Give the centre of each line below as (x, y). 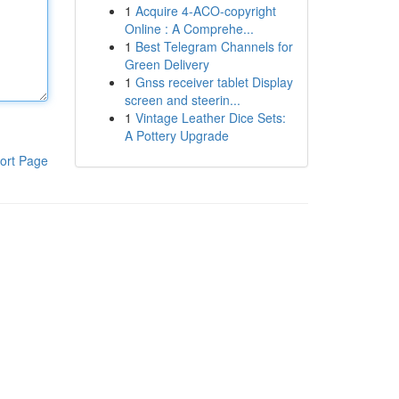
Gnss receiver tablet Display (214, 82)
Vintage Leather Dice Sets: (210, 118)
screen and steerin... (182, 100)
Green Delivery (167, 64)
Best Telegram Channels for (214, 46)
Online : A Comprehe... (189, 28)
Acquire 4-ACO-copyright (205, 11)
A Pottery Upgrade (176, 135)
